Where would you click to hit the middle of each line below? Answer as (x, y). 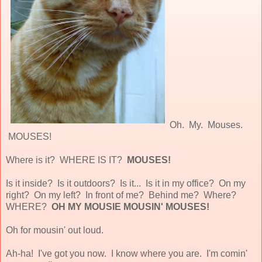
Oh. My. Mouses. (206, 125)
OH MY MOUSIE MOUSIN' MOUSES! (130, 206)
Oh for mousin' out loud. (55, 230)
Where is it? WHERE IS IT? (66, 160)
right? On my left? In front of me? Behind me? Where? (121, 195)
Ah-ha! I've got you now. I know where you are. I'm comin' (127, 253)
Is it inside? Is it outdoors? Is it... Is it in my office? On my (126, 183)
